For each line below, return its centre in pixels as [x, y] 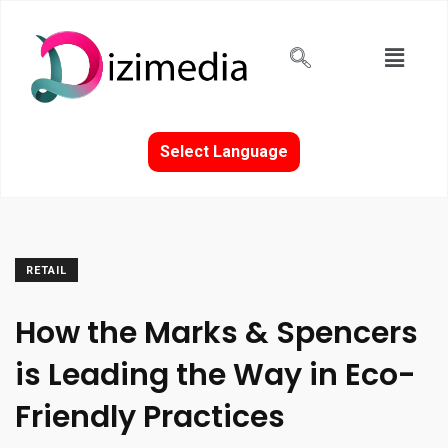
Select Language [224, 151]
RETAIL [46, 270]
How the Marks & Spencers [216, 332]
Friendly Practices [150, 416]
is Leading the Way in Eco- [215, 374]
